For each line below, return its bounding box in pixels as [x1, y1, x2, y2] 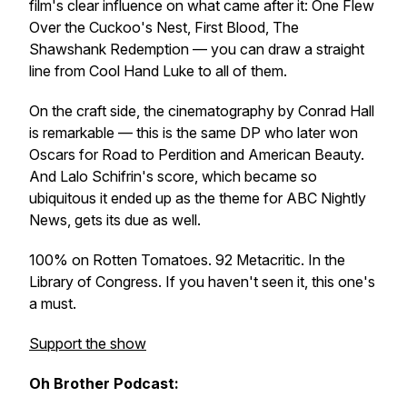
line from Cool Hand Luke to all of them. [29, 62, 287, 80]
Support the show [29, 334, 146, 352]
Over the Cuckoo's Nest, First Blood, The [29, 18, 299, 36]
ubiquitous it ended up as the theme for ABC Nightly [29, 189, 366, 207]
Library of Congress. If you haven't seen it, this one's [29, 273, 375, 291]
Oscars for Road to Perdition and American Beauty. [29, 145, 364, 164]
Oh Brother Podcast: [29, 374, 179, 392]
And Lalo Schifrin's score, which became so [29, 167, 317, 185]
